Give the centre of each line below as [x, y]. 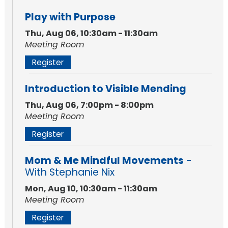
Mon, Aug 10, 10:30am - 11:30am [91, 189]
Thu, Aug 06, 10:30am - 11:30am [91, 34]
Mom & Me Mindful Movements [104, 161]
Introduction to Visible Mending [105, 89]
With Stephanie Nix [69, 173]
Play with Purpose [70, 17]
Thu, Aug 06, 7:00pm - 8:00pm [89, 105]
